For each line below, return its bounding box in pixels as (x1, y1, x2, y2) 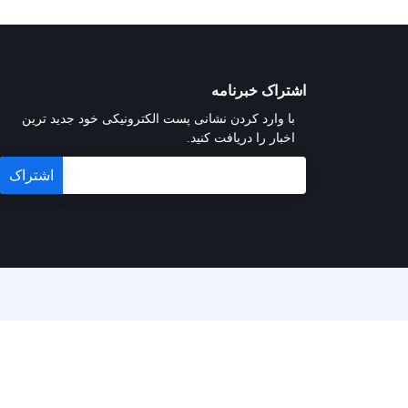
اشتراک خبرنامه (211, 83, 306, 98)
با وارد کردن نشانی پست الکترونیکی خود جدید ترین (22, 112, 295, 126)
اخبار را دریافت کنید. (187, 131, 295, 145)
